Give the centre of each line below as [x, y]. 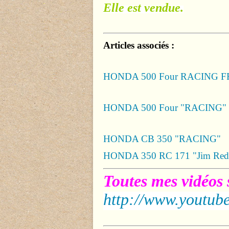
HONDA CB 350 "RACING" [162, 139]
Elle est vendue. [143, 8]
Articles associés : [139, 45]
